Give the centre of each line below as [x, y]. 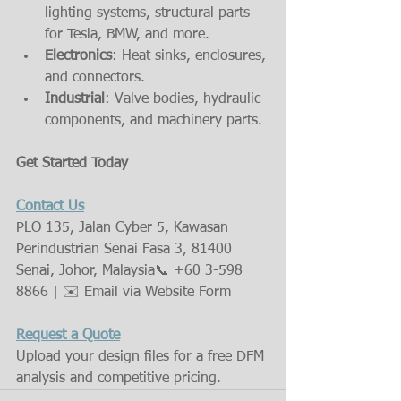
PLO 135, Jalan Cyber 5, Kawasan [124, 229]
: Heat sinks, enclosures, [191, 57]
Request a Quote [68, 336]
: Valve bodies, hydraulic [185, 100]
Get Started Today [72, 164]
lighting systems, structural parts [149, 14]
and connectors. [95, 78]
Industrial [75, 100]
